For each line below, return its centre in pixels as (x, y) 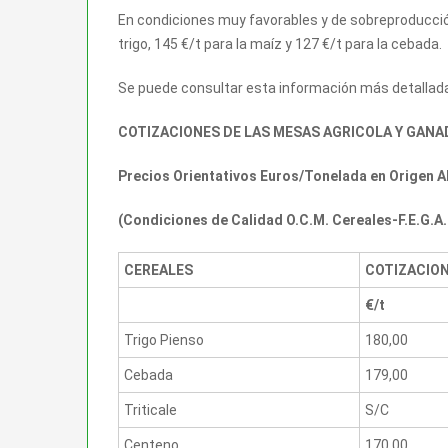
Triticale (150, 409)
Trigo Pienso (164, 339)
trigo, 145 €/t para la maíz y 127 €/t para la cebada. (280, 43)
